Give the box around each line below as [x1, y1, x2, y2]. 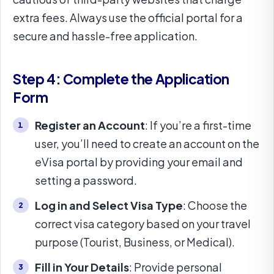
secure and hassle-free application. [13, 28, 198, 43]
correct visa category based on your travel [35, 217, 251, 231]
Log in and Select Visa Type [35, 198, 183, 212]
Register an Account [35, 117, 145, 132]
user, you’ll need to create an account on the [35, 136, 259, 150]
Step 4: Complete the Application [13, 70, 230, 87]
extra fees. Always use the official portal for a [13, 10, 243, 24]
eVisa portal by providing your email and [35, 154, 243, 169]
